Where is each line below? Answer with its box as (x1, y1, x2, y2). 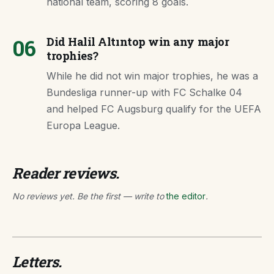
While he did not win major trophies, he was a (46, 70, 258, 83)
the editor (166, 191, 206, 202)
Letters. (12, 252, 62, 272)
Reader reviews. (12, 163, 119, 183)
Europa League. (46, 119, 120, 132)
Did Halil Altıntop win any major (46, 34, 229, 50)
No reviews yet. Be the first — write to (12, 191, 166, 202)
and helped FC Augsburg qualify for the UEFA (46, 103, 261, 116)
